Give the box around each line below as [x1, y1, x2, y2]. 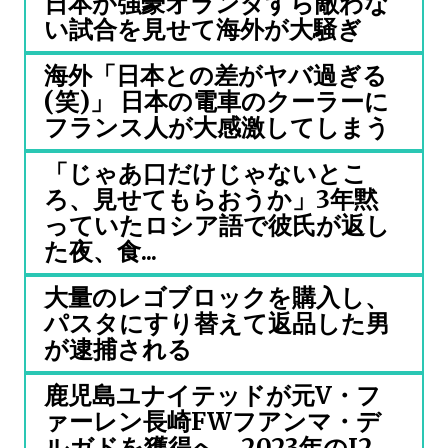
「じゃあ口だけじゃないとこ [44, 158, 367, 189]
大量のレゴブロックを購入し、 [44, 282, 389, 313]
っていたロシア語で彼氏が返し [44, 210, 390, 241]
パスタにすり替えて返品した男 [44, 308, 390, 339]
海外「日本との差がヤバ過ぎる [44, 60, 387, 91]
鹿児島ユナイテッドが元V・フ [44, 380, 381, 411]
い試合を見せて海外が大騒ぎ [44, 14, 362, 45]
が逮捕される [44, 334, 192, 365]
